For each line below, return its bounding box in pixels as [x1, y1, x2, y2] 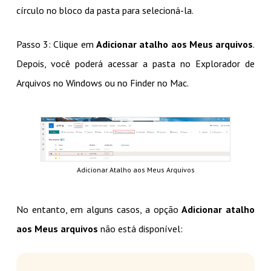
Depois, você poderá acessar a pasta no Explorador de [16, 57, 255, 70]
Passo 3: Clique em [16, 38, 96, 51]
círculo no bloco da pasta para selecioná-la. [16, 4, 194, 17]
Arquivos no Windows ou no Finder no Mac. [16, 77, 189, 90]
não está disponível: [97, 222, 183, 235]
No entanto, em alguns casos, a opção [16, 203, 182, 215]
